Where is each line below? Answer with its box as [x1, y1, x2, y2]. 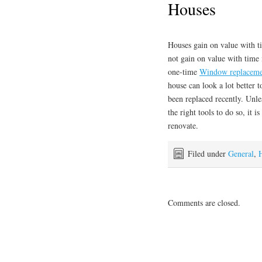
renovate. [168, 120, 198, 132]
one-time [168, 66, 199, 78]
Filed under [188, 148, 228, 160]
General [228, 148, 254, 160]
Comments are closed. [168, 197, 240, 209]
